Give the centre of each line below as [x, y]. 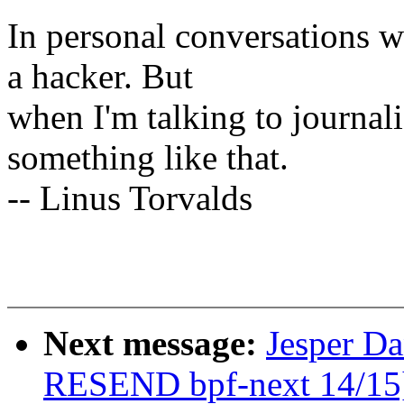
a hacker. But [100, 77]
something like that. [148, 158]
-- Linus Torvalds [130, 198]
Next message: [155, 344]
